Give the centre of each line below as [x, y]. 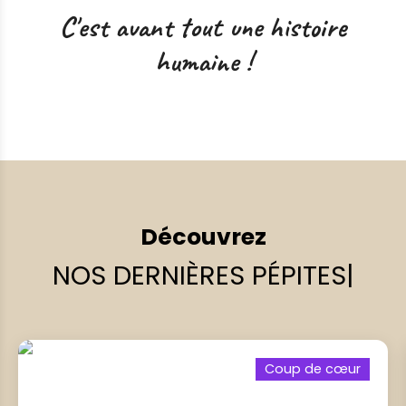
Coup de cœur [313, 369]
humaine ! [203, 62]
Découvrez [203, 237]
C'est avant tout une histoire [203, 27]
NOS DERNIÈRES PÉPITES [199, 276]
